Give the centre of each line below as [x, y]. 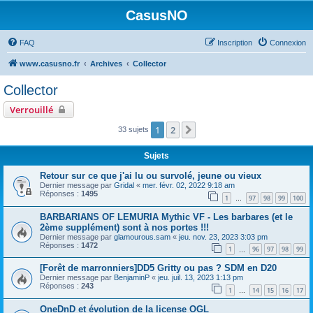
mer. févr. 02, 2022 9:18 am [189, 185]
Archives [106, 64]
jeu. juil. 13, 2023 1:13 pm [201, 278]
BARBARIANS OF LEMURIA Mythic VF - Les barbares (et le [166, 217]
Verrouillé [31, 110]
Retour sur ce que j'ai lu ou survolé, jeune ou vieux [151, 176]
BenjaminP [132, 278]
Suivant [214, 131]
